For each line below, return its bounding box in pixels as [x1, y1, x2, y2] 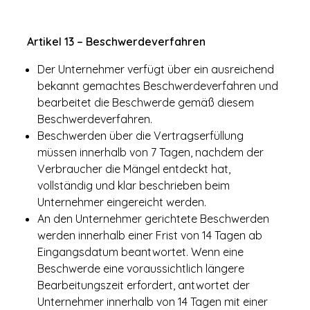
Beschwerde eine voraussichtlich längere [37, 262, 244, 275]
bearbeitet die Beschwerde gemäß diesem [37, 95, 254, 109]
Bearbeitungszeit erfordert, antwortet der [37, 278, 250, 292]
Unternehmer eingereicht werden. [37, 195, 206, 209]
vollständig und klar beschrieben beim [37, 179, 230, 192]
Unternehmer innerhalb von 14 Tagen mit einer [37, 295, 268, 309]
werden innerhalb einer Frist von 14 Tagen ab [37, 228, 262, 242]
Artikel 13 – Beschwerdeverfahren [27, 35, 206, 48]
